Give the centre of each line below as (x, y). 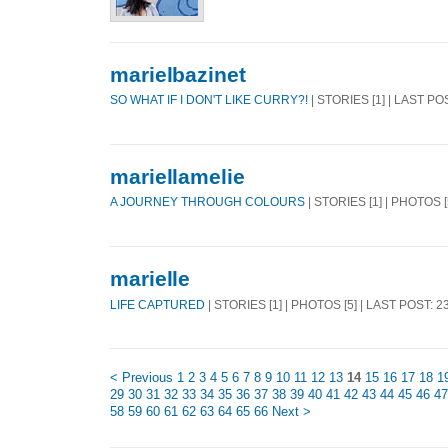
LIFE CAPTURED (157, 304)
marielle (150, 278)
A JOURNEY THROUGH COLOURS (207, 202)
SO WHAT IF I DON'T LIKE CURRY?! (209, 100)
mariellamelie (177, 176)
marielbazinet (178, 74)
